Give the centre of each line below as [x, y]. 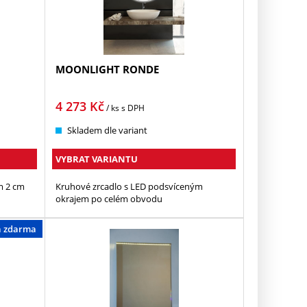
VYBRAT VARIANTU [97, 159]
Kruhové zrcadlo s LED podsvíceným [130, 187]
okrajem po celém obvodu [109, 199]
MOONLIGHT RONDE [108, 70]
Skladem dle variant [108, 131]
